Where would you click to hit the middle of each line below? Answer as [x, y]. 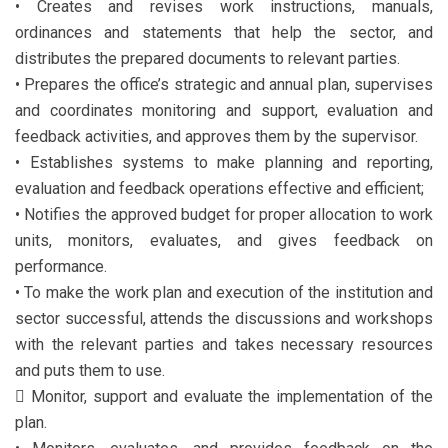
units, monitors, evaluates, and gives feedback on [224, 240]
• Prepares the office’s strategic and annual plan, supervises [224, 84]
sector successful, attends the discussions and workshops [224, 318]
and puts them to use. [90, 370]
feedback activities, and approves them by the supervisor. [216, 136]
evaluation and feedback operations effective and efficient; [219, 188]
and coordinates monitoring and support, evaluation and [224, 110]
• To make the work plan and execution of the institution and [224, 292]
